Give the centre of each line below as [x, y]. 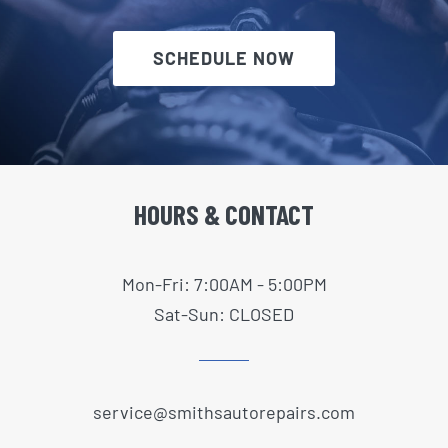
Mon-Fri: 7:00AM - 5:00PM [224, 284]
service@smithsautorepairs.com [224, 412]
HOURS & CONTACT [224, 214]
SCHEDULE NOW [224, 57]
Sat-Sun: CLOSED [224, 314]
